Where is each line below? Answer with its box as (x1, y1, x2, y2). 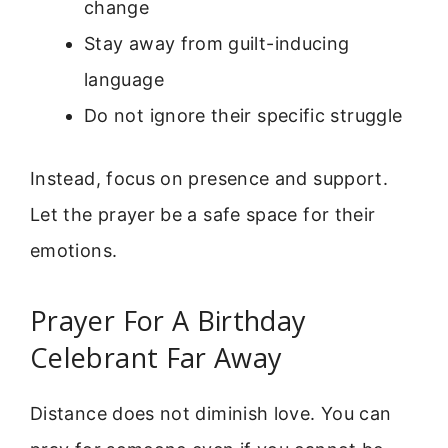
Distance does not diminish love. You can (30, 402, 392, 424)
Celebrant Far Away (30, 338, 283, 376)
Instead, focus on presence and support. (30, 168, 389, 190)
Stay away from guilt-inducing (84, 33, 350, 55)
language (84, 69, 164, 91)
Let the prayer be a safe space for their (30, 204, 376, 226)
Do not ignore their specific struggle (84, 105, 403, 127)
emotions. (30, 240, 118, 262)
